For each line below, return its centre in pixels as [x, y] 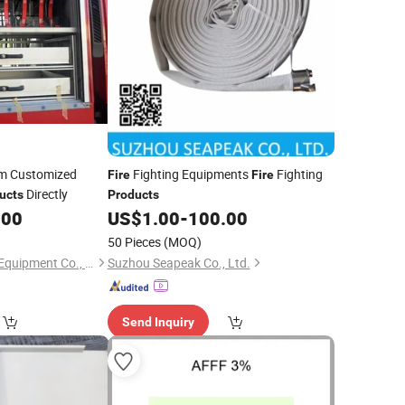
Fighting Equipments [190, 174]
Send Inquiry [158, 322]
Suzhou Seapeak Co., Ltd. [179, 263]
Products [133, 194]
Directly [46, 194]
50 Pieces [134, 242]
